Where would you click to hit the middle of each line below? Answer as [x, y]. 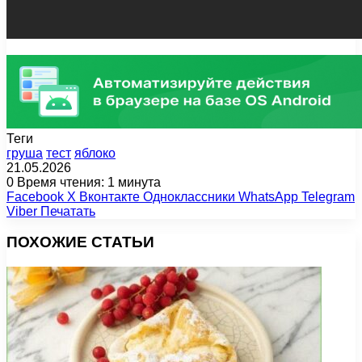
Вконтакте [109, 196]
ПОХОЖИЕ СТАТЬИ [80, 242]
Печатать [68, 211]
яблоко [95, 153]
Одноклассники [189, 196]
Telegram [328, 196]
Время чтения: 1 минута [87, 182]
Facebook [35, 196]
